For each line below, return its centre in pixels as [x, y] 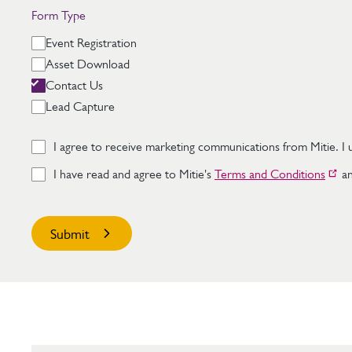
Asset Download [88, 64]
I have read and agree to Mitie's [134, 174]
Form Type [59, 15]
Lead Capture [80, 106]
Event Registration [91, 43]
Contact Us [74, 85]
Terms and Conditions [270, 174]
